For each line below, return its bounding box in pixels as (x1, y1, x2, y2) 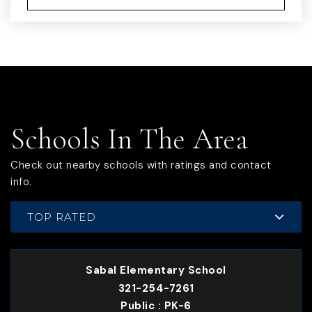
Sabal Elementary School (86, 263, 226, 278)
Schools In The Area (10, 121, 248, 157)
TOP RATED (27, 210, 96, 224)
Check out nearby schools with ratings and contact (10, 158, 272, 172)
